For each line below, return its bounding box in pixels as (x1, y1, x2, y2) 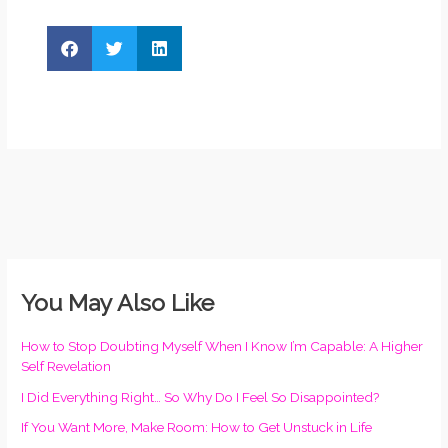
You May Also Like (21, 289, 215, 317)
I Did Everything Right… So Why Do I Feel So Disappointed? (21, 388, 381, 405)
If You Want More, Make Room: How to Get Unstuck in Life (21, 418, 373, 435)
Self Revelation (21, 358, 112, 375)
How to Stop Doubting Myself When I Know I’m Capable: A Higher (21, 338, 424, 355)
